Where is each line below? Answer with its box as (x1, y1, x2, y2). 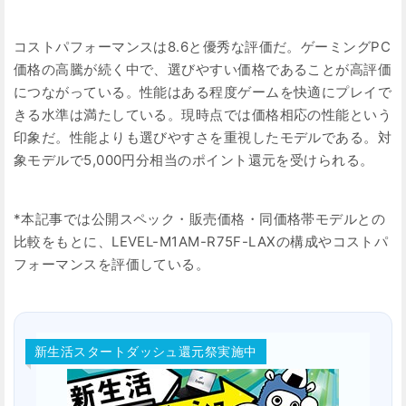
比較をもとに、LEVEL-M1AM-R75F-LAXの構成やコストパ (14, 233, 389, 251)
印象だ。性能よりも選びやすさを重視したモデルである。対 (14, 129, 392, 147)
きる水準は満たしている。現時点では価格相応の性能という (14, 106, 392, 124)
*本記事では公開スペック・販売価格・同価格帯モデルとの (14, 210, 386, 228)
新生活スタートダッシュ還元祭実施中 (34, 344, 257, 360)
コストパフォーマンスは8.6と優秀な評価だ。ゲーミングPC (14, 38, 391, 56)
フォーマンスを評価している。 (14, 256, 210, 274)
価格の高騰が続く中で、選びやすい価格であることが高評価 (14, 61, 392, 79)
